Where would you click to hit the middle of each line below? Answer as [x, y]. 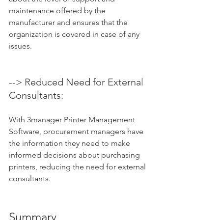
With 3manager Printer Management [73, 120]
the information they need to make [70, 143]
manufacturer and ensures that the [69, 23]
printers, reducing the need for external [78, 167]
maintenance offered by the [58, 11]
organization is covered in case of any [75, 34]
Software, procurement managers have [77, 132]
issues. [20, 46]
